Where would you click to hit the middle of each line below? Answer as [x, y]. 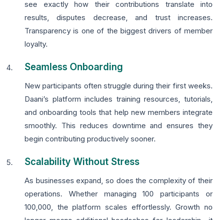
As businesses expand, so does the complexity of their [119, 181]
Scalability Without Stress [82, 162]
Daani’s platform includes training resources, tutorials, [119, 99]
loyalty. [36, 44]
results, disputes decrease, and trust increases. [119, 18]
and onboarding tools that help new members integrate [119, 112]
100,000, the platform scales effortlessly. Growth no [119, 207]
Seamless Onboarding [74, 67]
